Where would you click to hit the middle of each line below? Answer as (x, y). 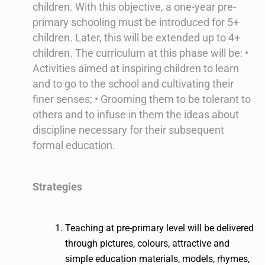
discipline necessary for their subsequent (128, 130)
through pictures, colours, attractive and (147, 244)
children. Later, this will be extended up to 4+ (136, 38)
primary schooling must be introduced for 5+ (136, 22)
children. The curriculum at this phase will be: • (140, 53)
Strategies (57, 187)
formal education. (74, 146)
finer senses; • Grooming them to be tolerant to (142, 99)
